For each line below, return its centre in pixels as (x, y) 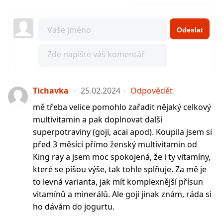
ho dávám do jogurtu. (74, 207)
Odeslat (190, 30)
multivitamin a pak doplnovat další (98, 119)
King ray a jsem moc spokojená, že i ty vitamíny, (122, 157)
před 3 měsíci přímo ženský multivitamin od (115, 144)
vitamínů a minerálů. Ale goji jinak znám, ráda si (122, 194)
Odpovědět (152, 91)
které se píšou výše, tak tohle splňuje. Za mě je (120, 169)
